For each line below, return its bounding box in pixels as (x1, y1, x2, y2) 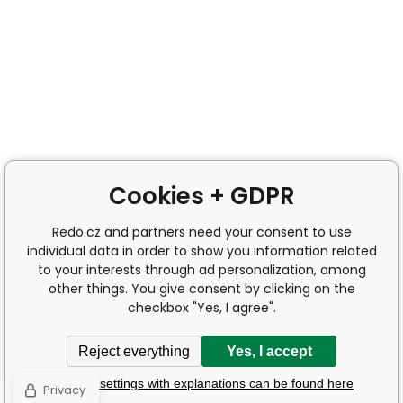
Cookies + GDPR (108, 180, 295, 212)
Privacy (43, 381, 85, 399)
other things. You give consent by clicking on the (48, 280, 355, 298)
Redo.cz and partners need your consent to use (51, 223, 352, 241)
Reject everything (78, 343, 190, 359)
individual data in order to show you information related (26, 242, 377, 260)
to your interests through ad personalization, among (37, 261, 366, 279)
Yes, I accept (226, 343, 312, 359)
